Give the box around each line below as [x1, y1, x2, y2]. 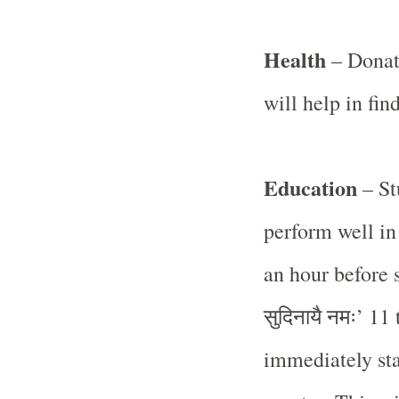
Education [263, 172, 362, 203]
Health [263, 44, 331, 75]
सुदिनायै [263, 301, 322, 330]
